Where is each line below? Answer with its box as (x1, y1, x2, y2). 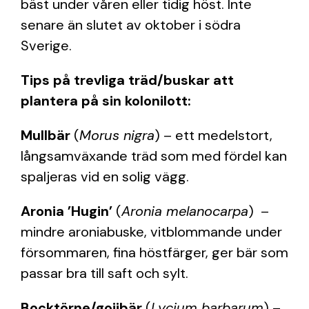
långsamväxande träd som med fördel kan (21, 147, 287, 165)
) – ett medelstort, (154, 126, 272, 144)
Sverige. (21, 37, 72, 54)
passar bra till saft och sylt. (21, 264, 188, 282)
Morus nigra (79, 126, 154, 144)
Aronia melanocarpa (121, 202, 248, 220)
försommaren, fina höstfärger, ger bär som (21, 243, 288, 261)
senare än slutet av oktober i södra (21, 16, 241, 34)
